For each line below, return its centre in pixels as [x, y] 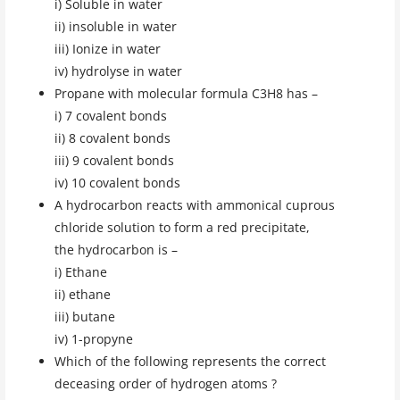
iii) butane [84, 316]
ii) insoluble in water [115, 26]
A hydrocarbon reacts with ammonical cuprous [194, 204]
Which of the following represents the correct [190, 361]
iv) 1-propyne [93, 338]
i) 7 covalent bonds [110, 115]
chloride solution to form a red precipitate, [182, 227]
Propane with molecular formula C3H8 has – [186, 93]
